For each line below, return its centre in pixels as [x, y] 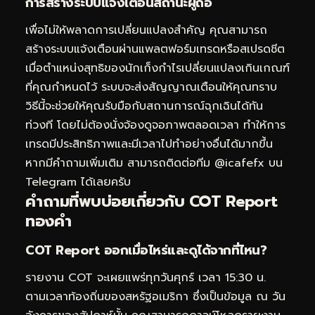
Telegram [51, 182]
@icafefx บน [249, 163]
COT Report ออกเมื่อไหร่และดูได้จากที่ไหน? [146, 250]
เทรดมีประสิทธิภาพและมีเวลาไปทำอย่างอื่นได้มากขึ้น [149, 144]
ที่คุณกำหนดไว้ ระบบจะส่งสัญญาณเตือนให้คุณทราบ [151, 88]
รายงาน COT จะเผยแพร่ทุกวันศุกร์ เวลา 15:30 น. [146, 278]
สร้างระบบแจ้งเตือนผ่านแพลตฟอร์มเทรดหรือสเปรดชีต [155, 50]
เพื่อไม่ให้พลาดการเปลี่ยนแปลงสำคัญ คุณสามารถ [146, 31]
